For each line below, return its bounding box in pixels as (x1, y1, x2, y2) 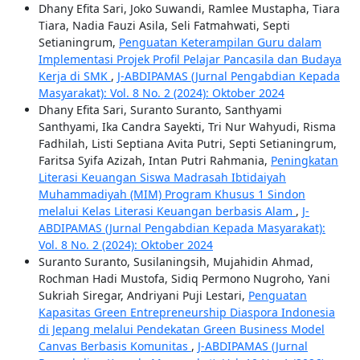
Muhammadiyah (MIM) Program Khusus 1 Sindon (38, 186, 305, 202)
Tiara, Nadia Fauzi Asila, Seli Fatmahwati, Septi (38, 18, 290, 34)
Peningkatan (270, 153, 338, 169)
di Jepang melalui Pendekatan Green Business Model (38, 321, 325, 337)
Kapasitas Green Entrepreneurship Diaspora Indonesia (38, 305, 335, 321)
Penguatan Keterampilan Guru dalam (118, 35, 321, 51)
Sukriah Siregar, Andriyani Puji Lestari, (38, 288, 248, 304)
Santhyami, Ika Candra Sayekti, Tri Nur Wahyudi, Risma (38, 119, 336, 135)
